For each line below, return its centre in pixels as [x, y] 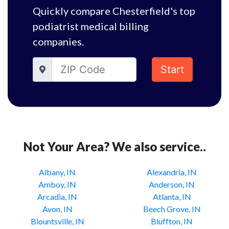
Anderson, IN [172, 184]
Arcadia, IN [57, 197]
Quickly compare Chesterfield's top [114, 11]
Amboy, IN [57, 184]
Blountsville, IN [57, 221]
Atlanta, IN [172, 197]
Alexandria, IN [172, 172]
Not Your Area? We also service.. [114, 146]
